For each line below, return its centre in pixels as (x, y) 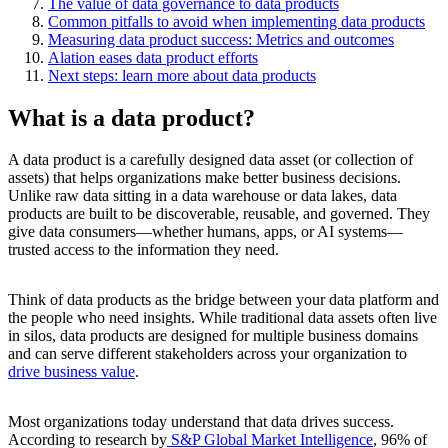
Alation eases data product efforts (153, 57)
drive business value (71, 372)
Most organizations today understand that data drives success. (201, 422)
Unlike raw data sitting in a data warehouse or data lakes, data (202, 196)
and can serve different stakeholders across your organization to (207, 354)
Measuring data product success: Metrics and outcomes (221, 39)
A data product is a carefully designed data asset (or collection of (210, 160)
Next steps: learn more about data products (182, 75)
